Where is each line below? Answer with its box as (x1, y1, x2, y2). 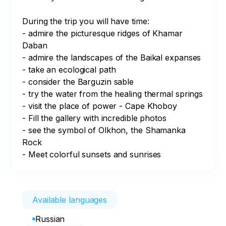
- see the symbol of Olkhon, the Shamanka (22, 125, 188, 135)
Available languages (32, 195, 107, 205)
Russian (35, 214, 65, 224)
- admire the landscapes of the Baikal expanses (22, 52, 201, 63)
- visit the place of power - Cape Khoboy (22, 101, 177, 111)
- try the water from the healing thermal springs (22, 89, 203, 99)
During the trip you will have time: (22, 16, 149, 26)
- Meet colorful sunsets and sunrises (22, 149, 161, 159)
